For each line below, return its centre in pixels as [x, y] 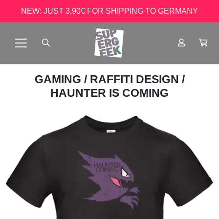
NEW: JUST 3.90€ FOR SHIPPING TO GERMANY [109, 11]
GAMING [59, 79]
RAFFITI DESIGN [136, 79]
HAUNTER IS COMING [109, 93]
